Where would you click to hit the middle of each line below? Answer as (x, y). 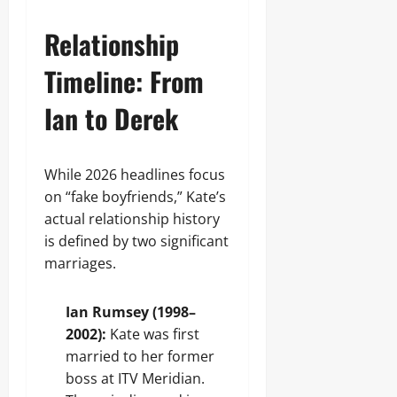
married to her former (140, 356)
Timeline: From (124, 81)
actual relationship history (132, 219)
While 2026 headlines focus (135, 175)
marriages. (80, 263)
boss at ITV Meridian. (135, 378)
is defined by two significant (136, 241)
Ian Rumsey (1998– (131, 312)
